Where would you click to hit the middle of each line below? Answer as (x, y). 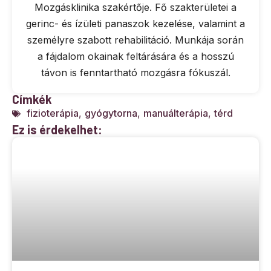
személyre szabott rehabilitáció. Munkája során (135, 40)
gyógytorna (111, 113)
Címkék (32, 100)
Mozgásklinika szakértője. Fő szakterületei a (135, 8)
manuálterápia (176, 113)
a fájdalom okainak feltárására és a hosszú (135, 57)
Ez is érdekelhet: (57, 130)
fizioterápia (53, 113)
